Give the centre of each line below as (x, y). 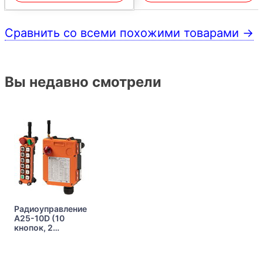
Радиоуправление (50, 209)
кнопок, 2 (33, 227)
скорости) (36, 237)
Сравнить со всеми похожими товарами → (129, 33)
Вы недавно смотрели (83, 82)
